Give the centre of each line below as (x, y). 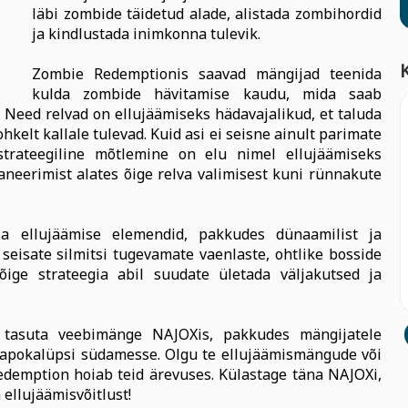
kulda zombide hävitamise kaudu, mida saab (207, 94)
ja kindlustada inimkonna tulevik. (146, 34)
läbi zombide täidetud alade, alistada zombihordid (207, 14)
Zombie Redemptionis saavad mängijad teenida (207, 74)
